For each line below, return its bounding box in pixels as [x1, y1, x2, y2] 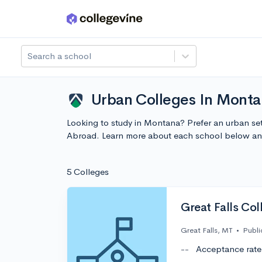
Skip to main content [12, 16, 95, 27]
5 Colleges [67, 166, 109, 177]
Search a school [27, 50, 91, 61]
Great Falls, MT [181, 225, 233, 236]
